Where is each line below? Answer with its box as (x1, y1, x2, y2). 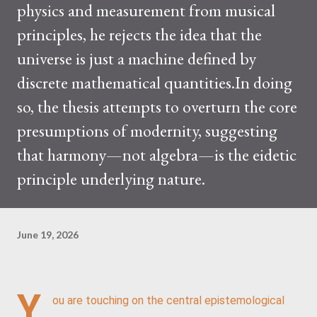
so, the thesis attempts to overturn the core (17, 96, 297, 117)
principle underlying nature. (17, 168, 205, 190)
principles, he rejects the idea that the (17, 23, 262, 45)
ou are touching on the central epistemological (52, 294, 284, 307)
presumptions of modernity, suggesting (17, 120, 277, 142)
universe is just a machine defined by (17, 47, 256, 69)
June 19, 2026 (17, 228, 79, 241)
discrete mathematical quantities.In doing (17, 71, 292, 93)
